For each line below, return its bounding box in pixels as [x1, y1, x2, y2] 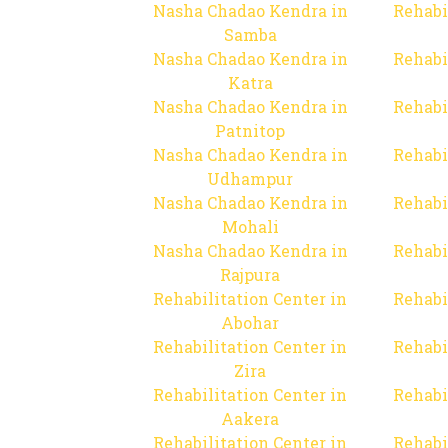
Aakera [221, 408, 279, 429]
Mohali [221, 216, 279, 237]
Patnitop [215, 120, 285, 141]
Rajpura [220, 264, 280, 285]
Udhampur [207, 168, 293, 189]
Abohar [221, 312, 279, 333]
